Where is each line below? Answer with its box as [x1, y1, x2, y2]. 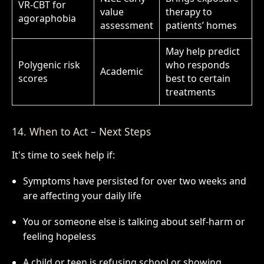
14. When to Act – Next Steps [11, 124, 151, 138]
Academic [100, 65, 143, 78]
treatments [165, 85, 216, 99]
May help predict [165, 45, 240, 58]
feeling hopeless [22, 230, 96, 243]
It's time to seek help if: [11, 148, 115, 162]
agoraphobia [18, 12, 76, 25]
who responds [165, 58, 230, 72]
